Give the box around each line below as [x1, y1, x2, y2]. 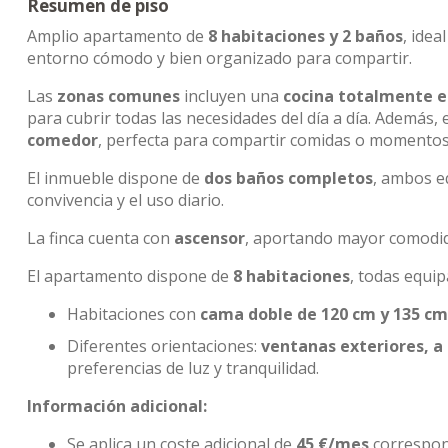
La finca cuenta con [27, 227, 174, 249]
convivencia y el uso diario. [27, 189, 224, 211]
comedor [27, 129, 98, 151]
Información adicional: [27, 395, 207, 417]
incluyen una [180, 85, 283, 107]
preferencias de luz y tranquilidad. [67, 357, 319, 379]
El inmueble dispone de [27, 167, 204, 189]
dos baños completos [204, 167, 373, 189]
